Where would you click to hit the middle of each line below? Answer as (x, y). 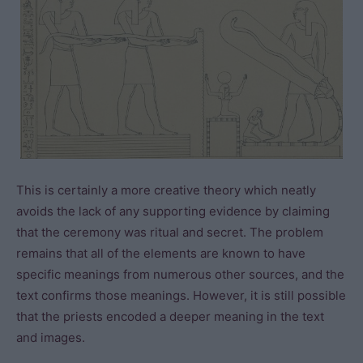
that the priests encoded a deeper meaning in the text (170, 317)
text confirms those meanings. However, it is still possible (181, 296)
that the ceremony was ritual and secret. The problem (170, 233)
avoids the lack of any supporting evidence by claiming (173, 211)
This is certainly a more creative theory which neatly (166, 190)
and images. (51, 338)
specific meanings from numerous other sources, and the (180, 275)
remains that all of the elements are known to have (161, 254)
